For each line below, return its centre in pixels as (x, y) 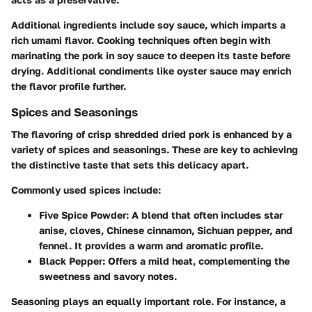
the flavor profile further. (69, 86)
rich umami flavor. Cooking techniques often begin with (141, 40)
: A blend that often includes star (204, 214)
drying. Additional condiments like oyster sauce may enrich (151, 70)
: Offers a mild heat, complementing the (196, 260)
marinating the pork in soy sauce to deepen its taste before (151, 55)
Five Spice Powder (83, 214)
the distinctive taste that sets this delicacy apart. (130, 164)
